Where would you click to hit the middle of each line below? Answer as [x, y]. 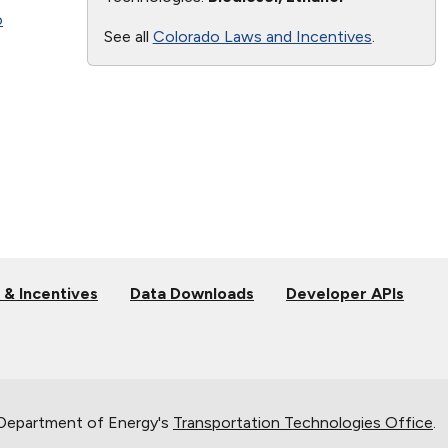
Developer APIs [345, 293]
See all [128, 36]
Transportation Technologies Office [303, 422]
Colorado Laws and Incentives [262, 36]
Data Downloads [192, 293]
